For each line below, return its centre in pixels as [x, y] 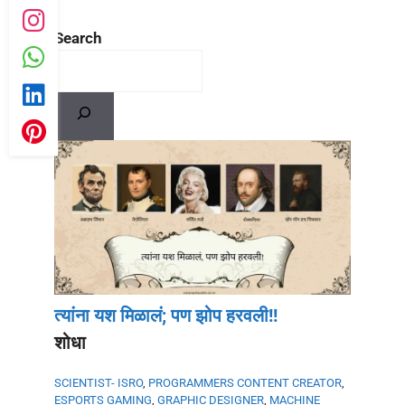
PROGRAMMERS [191, 383]
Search [78, 38]
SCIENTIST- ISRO [99, 383]
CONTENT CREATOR [289, 383]
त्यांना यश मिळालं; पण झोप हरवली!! [166, 316]
